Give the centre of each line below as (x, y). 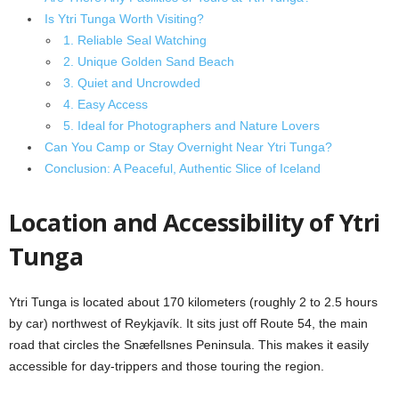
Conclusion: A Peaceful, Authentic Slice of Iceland (183, 168)
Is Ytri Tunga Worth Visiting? (124, 19)
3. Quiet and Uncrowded (132, 83)
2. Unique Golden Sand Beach (149, 61)
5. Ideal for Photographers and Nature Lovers (191, 126)
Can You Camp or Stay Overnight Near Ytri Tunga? (188, 147)
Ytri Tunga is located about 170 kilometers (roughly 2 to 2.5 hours (193, 302)
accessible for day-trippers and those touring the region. (167, 366)
